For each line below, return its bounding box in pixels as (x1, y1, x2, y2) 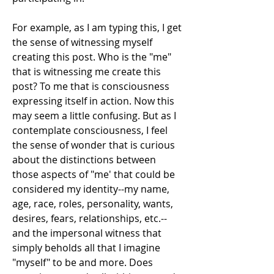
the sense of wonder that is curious (12, 138, 175, 152)
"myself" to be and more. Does (12, 255, 153, 269)
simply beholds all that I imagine (12, 240, 160, 254)
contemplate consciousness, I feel (12, 123, 168, 137)
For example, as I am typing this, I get (12, 20, 182, 34)
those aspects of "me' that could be (12, 167, 175, 181)
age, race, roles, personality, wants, (12, 196, 173, 210)
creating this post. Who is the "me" (12, 50, 171, 64)
